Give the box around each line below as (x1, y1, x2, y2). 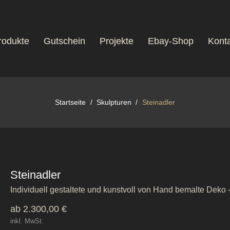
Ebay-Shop (148, 36, 194, 46)
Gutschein (44, 36, 86, 46)
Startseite (55, 98, 86, 106)
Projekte (100, 36, 134, 46)
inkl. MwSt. (10, 217, 44, 225)
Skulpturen (97, 98, 131, 106)
